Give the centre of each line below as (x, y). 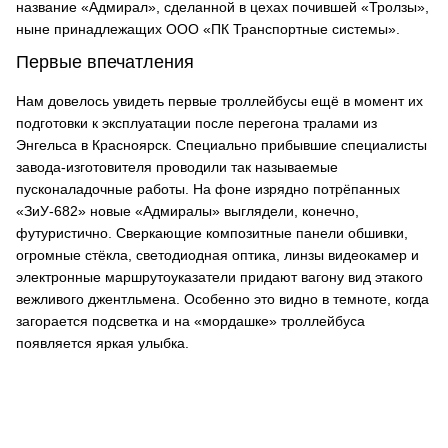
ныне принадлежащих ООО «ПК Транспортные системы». (208, 29)
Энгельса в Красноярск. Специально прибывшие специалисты (221, 145)
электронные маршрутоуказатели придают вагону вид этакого (219, 277)
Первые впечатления (105, 62)
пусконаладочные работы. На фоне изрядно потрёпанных (208, 189)
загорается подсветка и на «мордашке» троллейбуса (190, 321)
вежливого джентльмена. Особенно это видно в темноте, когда (222, 299)
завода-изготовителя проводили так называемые (177, 167)
